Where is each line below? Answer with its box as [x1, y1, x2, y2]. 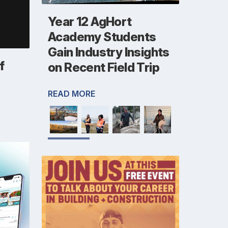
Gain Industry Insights [48, 45, 169, 60]
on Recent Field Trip [48, 60, 159, 75]
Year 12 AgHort [48, 14, 132, 30]
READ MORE [48, 89, 95, 99]
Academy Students [48, 30, 156, 45]
